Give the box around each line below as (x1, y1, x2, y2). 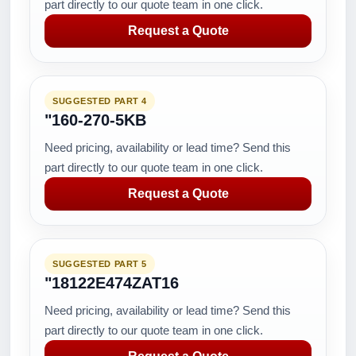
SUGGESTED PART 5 (52, 259, 147, 269)
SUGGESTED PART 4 (52, 96, 147, 106)
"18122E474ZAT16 (44, 274, 179, 292)
